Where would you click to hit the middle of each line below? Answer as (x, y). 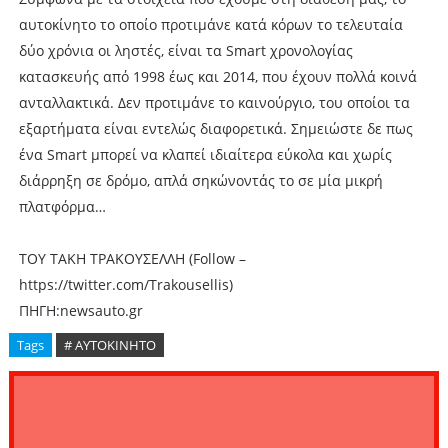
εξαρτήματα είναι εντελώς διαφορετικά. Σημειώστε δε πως (215, 128)
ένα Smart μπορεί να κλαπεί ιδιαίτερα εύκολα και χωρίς (205, 154)
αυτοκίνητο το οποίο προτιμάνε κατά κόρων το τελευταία (210, 24)
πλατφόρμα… (62, 206)
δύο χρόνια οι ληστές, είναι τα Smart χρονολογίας (185, 50)
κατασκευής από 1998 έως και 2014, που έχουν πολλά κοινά (217, 76)
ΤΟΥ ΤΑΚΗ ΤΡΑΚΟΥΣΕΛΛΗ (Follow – (132, 258)
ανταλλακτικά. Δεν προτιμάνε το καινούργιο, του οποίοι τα (214, 102)
